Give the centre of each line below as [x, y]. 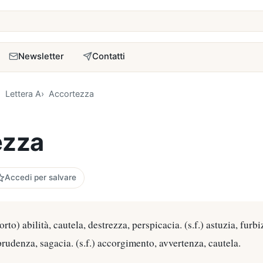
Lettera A [23, 94]
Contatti [109, 56]
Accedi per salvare [40, 178]
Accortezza [72, 94]
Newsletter [41, 56]
